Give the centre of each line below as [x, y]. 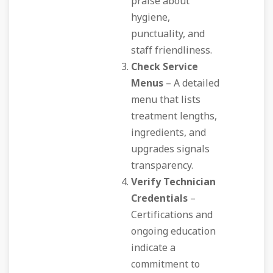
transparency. [162, 166]
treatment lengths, [174, 116]
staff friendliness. [172, 51]
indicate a [153, 248]
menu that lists [166, 100]
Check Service [165, 67]
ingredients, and [168, 133]
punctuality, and [168, 34]
